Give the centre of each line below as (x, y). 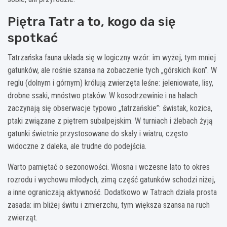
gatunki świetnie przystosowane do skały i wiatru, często (98, 133)
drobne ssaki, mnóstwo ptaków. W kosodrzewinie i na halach (103, 95)
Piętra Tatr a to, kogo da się (91, 21)
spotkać (33, 37)
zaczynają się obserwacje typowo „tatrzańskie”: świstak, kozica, (110, 108)
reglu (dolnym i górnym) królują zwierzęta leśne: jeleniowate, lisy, (110, 83)
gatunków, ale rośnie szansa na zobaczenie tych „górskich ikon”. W (112, 70)
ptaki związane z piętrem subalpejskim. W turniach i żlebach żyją (110, 121)
